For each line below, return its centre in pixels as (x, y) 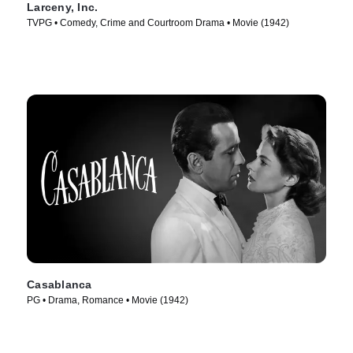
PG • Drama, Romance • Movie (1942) (108, 301)
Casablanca (59, 285)
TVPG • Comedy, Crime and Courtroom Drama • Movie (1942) (158, 22)
